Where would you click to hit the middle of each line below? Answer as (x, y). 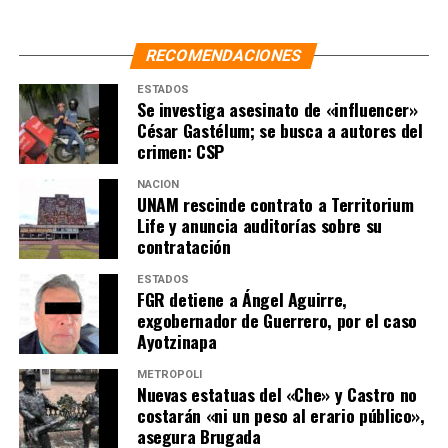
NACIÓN (157, 184)
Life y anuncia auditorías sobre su (259, 224)
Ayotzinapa (176, 340)
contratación (183, 245)
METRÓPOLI (169, 374)
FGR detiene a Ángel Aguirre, (242, 298)
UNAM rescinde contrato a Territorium (275, 203)
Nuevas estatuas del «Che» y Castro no (276, 393)
